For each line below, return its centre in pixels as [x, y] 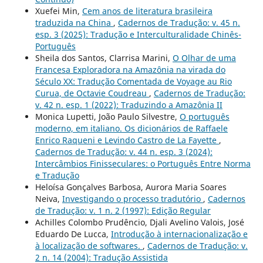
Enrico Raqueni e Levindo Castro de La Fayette [127, 140]
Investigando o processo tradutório [132, 198]
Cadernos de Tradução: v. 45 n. [179, 22]
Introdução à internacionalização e [179, 234]
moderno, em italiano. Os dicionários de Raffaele [131, 128]
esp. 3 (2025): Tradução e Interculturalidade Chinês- [138, 34]
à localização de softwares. [89, 245]
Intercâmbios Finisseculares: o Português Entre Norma [143, 163]
